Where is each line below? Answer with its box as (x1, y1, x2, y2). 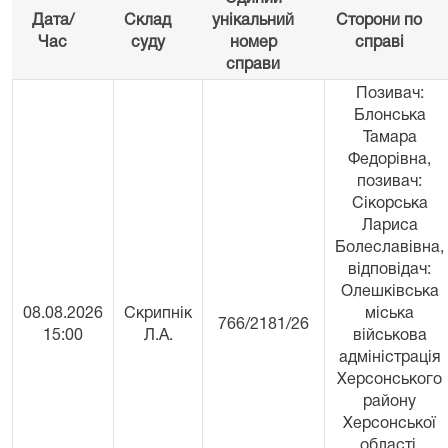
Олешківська (340, 285, 439, 299)
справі (354, 36, 404, 50)
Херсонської (343, 417, 436, 431)
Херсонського (337, 373, 442, 387)
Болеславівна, (335, 241, 444, 255)
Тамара (362, 131, 417, 145)
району (363, 395, 416, 409)
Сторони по (336, 14, 422, 28)
